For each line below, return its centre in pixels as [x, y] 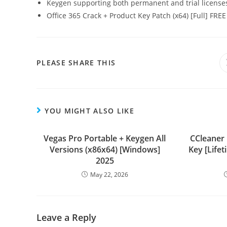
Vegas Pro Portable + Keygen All [105, 138]
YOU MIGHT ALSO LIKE [90, 111]
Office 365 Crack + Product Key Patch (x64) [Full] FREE [136, 15]
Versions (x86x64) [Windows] [105, 149]
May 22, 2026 [109, 175]
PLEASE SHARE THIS [76, 63]
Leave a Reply [66, 217]
